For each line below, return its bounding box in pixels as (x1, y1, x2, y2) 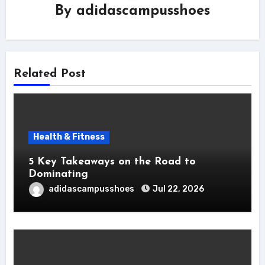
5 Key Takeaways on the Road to (28, 156, 196, 168)
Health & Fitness (33, 132, 105, 143)
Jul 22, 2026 (152, 184, 204, 195)
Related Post (13, 68, 86, 80)
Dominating (28, 169, 88, 180)
